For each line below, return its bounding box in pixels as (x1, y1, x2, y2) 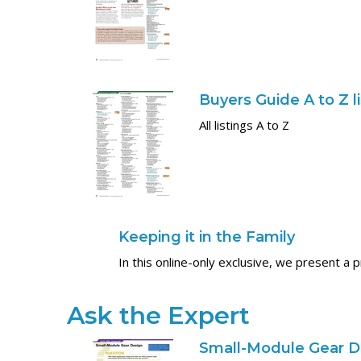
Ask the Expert (67, 300, 251, 330)
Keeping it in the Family (118, 227, 296, 246)
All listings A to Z (199, 117, 290, 134)
